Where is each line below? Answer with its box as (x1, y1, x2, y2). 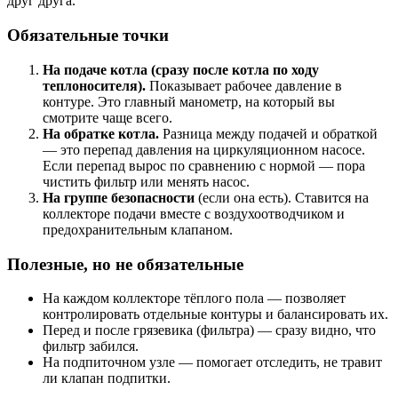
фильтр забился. (43, 338, 139, 354)
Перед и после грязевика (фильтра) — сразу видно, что (43, 322, 376, 338)
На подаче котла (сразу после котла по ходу (43, 61, 319, 77)
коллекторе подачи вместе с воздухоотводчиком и (43, 205, 345, 221)
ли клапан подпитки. (43, 370, 171, 386)
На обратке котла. (43, 125, 159, 141)
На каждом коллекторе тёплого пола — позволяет (43, 291, 346, 306)
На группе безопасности (43, 189, 195, 205)
